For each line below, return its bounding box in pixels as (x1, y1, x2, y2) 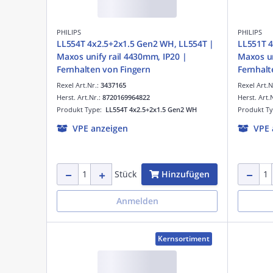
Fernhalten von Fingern (57, 63, 151, 75)
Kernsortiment (158, 233, 210, 244)
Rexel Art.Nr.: (57, 80, 101, 90)
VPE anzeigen (73, 122, 128, 134)
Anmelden (116, 194, 158, 207)
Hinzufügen (161, 168, 210, 180)
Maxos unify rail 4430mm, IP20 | (57, 50, 187, 62)
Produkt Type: (57, 104, 105, 114)
